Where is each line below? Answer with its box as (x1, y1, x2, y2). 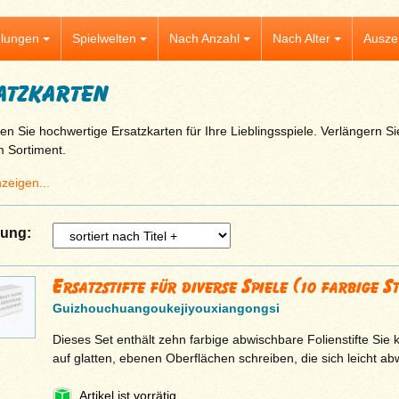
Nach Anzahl (168, 31, 240, 45)
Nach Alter (272, 31, 330, 45)
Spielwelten (71, 31, 136, 45)
